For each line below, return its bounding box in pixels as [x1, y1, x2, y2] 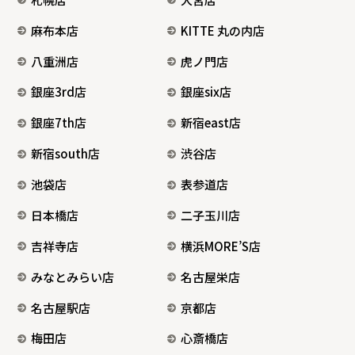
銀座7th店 [31, 114, 86, 132]
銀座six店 [181, 83, 232, 101]
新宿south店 [31, 145, 100, 162]
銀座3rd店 [31, 83, 86, 101]
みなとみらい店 [31, 268, 114, 285]
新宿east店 [181, 114, 242, 132]
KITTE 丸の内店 [181, 21, 265, 39]
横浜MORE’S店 [181, 237, 261, 254]
